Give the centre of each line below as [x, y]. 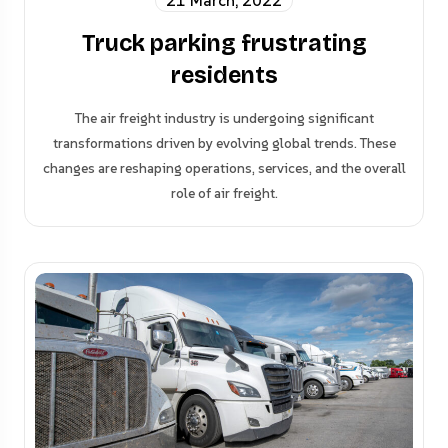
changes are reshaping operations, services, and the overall [224, 168]
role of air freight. [224, 193]
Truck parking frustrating [224, 43]
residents [224, 75]
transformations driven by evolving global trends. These [224, 143]
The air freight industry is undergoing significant [224, 118]
